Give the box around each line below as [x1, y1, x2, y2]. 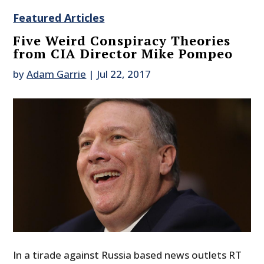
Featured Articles [13, 11, 105, 25]
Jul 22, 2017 [97, 67, 151, 81]
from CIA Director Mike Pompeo [13, 45, 233, 62]
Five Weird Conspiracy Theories [13, 32, 231, 49]
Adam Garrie [27, 67, 87, 81]
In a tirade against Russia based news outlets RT [13, 248, 242, 262]
